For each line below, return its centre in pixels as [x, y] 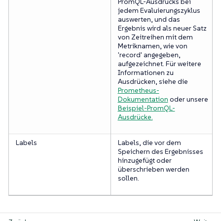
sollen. [128, 178]
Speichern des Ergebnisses [160, 151]
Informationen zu [146, 72]
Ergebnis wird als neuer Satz [162, 28]
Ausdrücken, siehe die [153, 81]
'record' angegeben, [149, 55]
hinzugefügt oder [145, 160]
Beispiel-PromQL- [146, 108]
